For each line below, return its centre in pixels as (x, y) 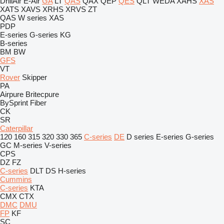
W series (32, 18)
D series (140, 137)
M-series (28, 145)
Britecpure (42, 94)
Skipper (34, 77)
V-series (58, 145)
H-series (72, 171)
